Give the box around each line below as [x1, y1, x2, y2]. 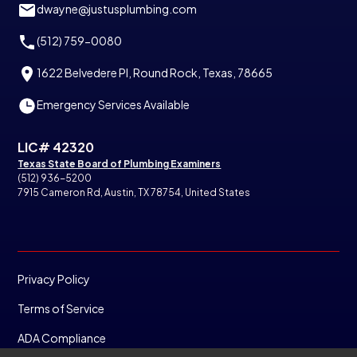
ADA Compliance [18, 330, 107, 345]
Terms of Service [18, 300, 105, 316]
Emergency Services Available [37, 96, 190, 112]
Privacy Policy [18, 271, 91, 286]
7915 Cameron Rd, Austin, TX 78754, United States [18, 186, 251, 198]
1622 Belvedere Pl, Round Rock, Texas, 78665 [37, 65, 273, 80]
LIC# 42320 [18, 138, 95, 155]
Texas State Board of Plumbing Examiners [18, 157, 222, 170]
